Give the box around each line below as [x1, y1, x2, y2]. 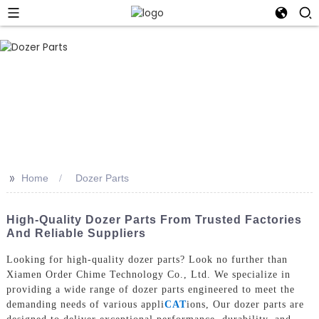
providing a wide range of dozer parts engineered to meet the [6, 283, 295, 295]
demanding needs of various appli [6, 298, 164, 310]
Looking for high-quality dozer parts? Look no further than [6, 253, 288, 265]
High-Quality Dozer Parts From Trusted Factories [6, 214, 302, 226]
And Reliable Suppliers [6, 227, 146, 239]
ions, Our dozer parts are [186, 298, 304, 310]
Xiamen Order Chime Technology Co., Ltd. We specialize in [6, 268, 291, 280]
